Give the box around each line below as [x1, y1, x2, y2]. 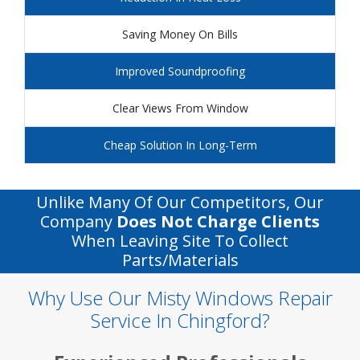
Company [40, 211, 117, 233]
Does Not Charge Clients [117, 211, 320, 233]
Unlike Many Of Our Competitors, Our [36, 191, 324, 214]
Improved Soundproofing [115, 63, 245, 80]
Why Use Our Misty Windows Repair [27, 284, 333, 312]
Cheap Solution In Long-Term [103, 137, 257, 153]
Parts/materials [121, 249, 239, 272]
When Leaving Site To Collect [72, 230, 288, 252]
